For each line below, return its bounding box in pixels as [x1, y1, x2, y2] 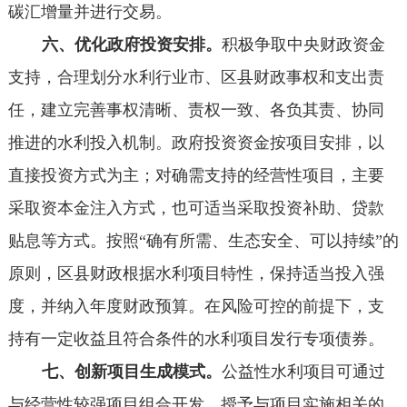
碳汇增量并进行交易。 [7, 3, 172, 22]
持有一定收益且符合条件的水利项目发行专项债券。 [7, 330, 384, 349]
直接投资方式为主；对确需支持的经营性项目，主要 [7, 166, 384, 185]
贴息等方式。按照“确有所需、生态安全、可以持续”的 [7, 232, 399, 251]
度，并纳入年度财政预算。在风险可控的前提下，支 [7, 297, 384, 316]
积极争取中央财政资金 [221, 35, 385, 55]
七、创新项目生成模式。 [36, 362, 222, 382]
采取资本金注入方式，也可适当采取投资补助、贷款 [7, 199, 384, 218]
